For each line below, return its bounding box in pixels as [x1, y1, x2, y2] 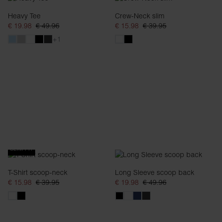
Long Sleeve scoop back [115, 168, 194, 177]
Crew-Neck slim [115, 11, 165, 20]
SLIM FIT [10, 145, 33, 152]
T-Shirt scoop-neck [8, 168, 67, 177]
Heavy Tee [8, 11, 41, 20]
